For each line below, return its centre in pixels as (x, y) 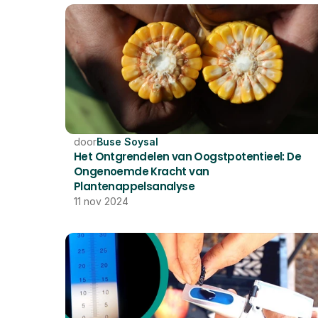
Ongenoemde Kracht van (142, 171)
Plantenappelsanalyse (134, 186)
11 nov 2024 (101, 201)
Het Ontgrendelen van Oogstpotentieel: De (187, 157)
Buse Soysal (127, 142)
